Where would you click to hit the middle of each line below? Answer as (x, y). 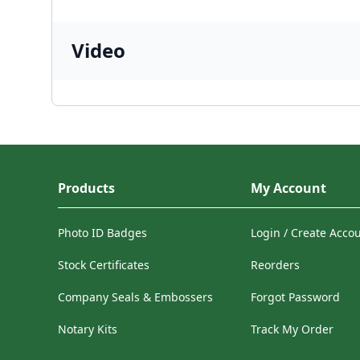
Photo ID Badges (102, 233)
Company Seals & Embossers (135, 297)
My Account (288, 188)
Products (86, 188)
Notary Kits (88, 329)
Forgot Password (295, 297)
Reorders (275, 265)
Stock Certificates (104, 265)
